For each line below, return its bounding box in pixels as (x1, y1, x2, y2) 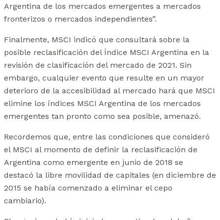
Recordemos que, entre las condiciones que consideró (4, 132, 210, 142)
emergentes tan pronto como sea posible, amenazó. (4, 111, 201, 121)
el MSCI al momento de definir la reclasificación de (4, 145, 197, 155)
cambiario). (4, 196, 46, 206)
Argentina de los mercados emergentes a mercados (4, 1, 201, 11)
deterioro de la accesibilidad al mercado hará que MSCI (4, 86, 215, 96)
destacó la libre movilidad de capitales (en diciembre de (4, 170, 216, 180)
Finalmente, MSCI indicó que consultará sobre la (4, 35, 190, 45)
